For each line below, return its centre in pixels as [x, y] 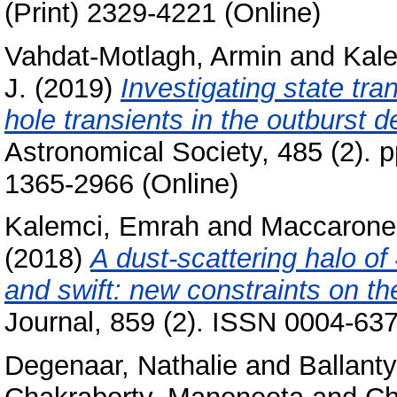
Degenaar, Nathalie [121, 366]
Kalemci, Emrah [102, 227]
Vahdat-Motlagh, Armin [143, 56]
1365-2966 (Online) [121, 183]
